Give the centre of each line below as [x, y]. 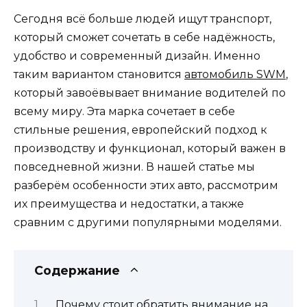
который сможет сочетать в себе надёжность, [144, 37]
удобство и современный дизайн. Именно [137, 56]
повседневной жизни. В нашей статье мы [134, 167]
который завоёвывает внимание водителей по [150, 93]
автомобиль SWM [235, 74]
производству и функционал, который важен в [150, 148]
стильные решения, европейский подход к [140, 130]
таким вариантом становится [99, 74]
